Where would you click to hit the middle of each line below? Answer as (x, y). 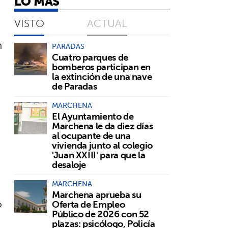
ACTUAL (107, 23)
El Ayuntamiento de (93, 116)
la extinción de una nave (102, 76)
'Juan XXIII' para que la (99, 155)
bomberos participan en (102, 67)
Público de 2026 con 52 (101, 214)
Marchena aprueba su (97, 194)
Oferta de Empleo (89, 204)
